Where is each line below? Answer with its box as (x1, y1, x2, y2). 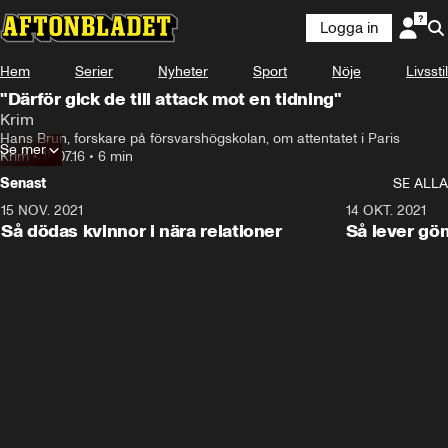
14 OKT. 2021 (345, 202, 426, 219)
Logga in (320, 19, 378, 37)
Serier (75, 63, 113, 80)
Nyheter (158, 63, 208, 80)
